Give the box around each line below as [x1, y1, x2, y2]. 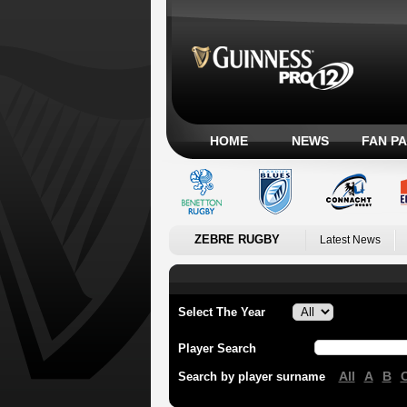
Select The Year [177, 305, 265, 319]
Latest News [319, 234, 381, 245]
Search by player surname [177, 370, 325, 383]
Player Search [177, 342, 256, 355]
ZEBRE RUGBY [194, 233, 280, 246]
